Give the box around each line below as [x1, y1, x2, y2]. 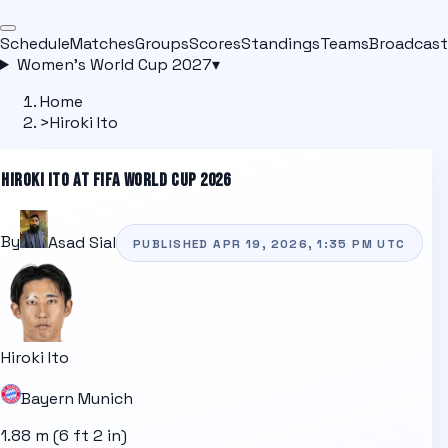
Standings [241, 32, 320, 54]
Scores [189, 32, 241, 54]
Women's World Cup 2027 [16, 53, 212, 75]
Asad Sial [48, 231, 116, 253]
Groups [135, 32, 189, 54]
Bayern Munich [21, 388, 133, 410]
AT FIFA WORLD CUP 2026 [69, 168, 231, 192]
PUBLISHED [133, 235, 214, 251]
